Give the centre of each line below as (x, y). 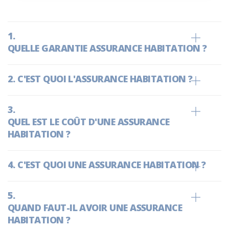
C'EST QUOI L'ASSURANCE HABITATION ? (105, 78)
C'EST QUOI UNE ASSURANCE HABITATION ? (112, 164)
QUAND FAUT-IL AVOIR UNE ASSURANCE (95, 207)
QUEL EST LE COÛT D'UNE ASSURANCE (89, 121)
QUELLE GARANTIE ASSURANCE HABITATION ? (107, 48)
